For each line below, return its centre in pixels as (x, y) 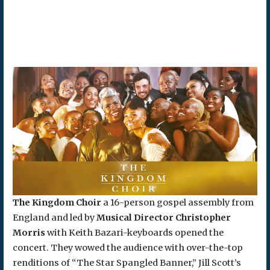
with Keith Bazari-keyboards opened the (134, 233)
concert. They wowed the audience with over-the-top (127, 248)
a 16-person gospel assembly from (177, 203)
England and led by (54, 218)
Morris (29, 233)
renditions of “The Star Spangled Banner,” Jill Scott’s (127, 263)
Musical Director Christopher (163, 218)
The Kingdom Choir (57, 203)
